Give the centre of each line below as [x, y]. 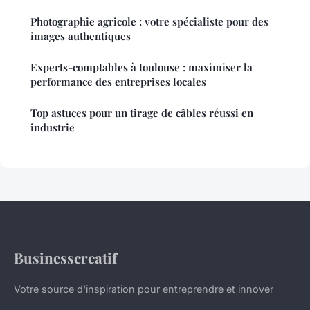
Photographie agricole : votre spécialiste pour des [149, 22]
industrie [53, 128]
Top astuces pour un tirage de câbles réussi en [142, 113]
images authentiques [81, 36]
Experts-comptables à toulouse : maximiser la [142, 67]
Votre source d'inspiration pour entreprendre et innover [144, 289]
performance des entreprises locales [118, 82]
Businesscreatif [65, 258]
